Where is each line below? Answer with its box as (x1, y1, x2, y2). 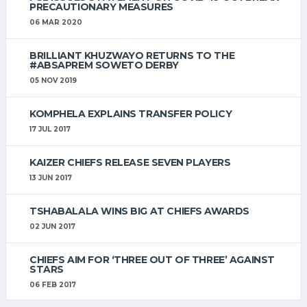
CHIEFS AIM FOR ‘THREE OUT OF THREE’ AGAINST (29, 254, 275, 267)
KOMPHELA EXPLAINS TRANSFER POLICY (29, 108, 232, 121)
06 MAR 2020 (29, 17, 82, 27)
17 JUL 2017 (29, 125, 71, 134)
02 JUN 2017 (29, 222, 75, 232)
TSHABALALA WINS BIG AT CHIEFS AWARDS (29, 205, 249, 218)
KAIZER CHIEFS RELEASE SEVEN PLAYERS (29, 156, 231, 169)
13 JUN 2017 (29, 173, 72, 183)
